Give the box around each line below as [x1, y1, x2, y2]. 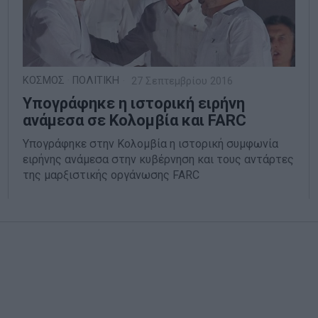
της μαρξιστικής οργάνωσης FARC [23, 168, 200, 182]
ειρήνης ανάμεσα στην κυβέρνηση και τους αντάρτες [23, 152, 295, 166]
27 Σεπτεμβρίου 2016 [128, 75, 234, 87]
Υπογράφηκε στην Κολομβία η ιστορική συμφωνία [23, 136, 279, 150]
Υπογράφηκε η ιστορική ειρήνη [23, 94, 246, 112]
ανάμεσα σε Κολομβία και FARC [23, 111, 247, 129]
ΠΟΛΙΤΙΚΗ [72, 74, 120, 87]
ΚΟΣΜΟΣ [23, 74, 65, 87]
